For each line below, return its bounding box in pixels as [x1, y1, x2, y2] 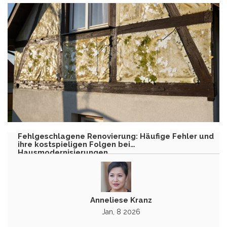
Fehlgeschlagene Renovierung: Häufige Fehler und [18, 131, 214, 141]
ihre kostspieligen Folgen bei [18, 139, 130, 149]
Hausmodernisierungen [18, 147, 108, 157]
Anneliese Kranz [90, 195, 152, 205]
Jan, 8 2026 [102, 207, 140, 216]
